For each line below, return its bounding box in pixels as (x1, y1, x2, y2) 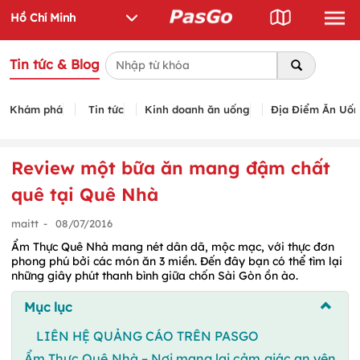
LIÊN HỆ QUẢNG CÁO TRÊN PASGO (36, 327, 259, 344)
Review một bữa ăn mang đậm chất (11, 156, 330, 179)
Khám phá (10, 102, 63, 116)
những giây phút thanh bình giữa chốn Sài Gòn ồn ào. (11, 268, 298, 283)
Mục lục (24, 298, 72, 315)
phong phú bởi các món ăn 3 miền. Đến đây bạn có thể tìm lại (11, 253, 342, 268)
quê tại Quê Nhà (11, 182, 158, 206)
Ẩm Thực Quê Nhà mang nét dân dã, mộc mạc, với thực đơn (11, 239, 334, 254)
